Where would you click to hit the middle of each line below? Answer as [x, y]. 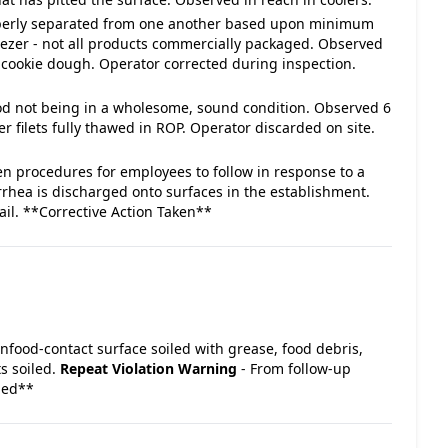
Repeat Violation [117, 368]
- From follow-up [294, 368]
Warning [207, 368]
